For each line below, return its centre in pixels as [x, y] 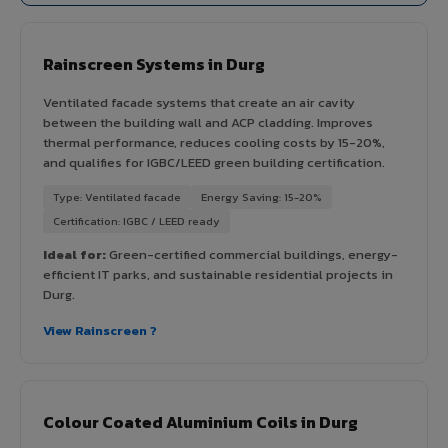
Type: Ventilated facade [117, 196]
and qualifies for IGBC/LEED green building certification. [214, 162]
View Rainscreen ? [100, 330]
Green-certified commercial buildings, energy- [252, 254]
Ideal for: [74, 254]
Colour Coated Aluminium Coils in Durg [200, 421]
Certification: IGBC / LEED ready [136, 220]
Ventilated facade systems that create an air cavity [199, 102]
